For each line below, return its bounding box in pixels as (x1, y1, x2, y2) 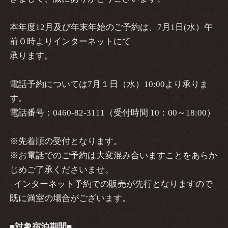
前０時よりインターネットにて (9, 37, 131, 47)
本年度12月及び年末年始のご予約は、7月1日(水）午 (9, 22, 213, 33)
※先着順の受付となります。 (9, 136, 122, 147)
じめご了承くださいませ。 (9, 165, 113, 175)
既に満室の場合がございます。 (9, 193, 131, 204)
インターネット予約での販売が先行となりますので (9, 179, 213, 189)
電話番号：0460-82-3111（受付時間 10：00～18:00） (9, 108, 215, 118)
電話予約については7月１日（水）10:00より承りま (9, 79, 208, 90)
